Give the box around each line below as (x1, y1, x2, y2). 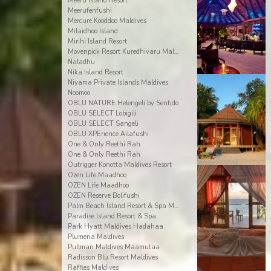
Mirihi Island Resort (67, 37, 127, 46)
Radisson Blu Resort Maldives (67, 253, 158, 262)
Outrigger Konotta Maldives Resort (67, 160, 172, 169)
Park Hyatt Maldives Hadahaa (67, 222, 163, 231)
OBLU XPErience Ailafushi (67, 129, 149, 139)
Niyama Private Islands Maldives (67, 78, 168, 87)
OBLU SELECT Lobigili (67, 109, 137, 118)
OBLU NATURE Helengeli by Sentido (67, 99, 178, 108)
